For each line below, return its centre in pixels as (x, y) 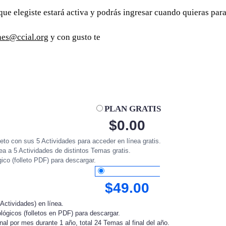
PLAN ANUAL (133, 171)
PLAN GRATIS (132, 108)
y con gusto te (75, 37)
